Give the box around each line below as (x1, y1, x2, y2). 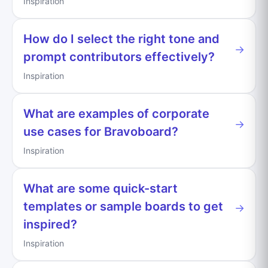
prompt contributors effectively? (23, 49, 215, 64)
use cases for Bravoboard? (23, 124, 178, 139)
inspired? (23, 217, 77, 232)
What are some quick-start (23, 181, 178, 196)
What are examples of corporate (23, 106, 209, 121)
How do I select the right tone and (23, 31, 220, 46)
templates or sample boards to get (23, 199, 223, 214)
